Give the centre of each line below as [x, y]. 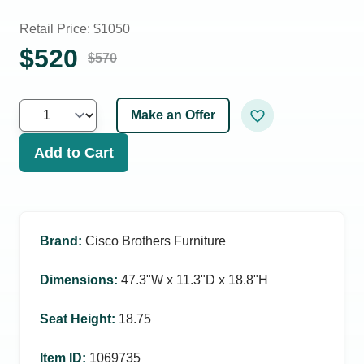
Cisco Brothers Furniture [156, 241]
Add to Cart [74, 153]
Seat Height [76, 319]
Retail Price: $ [60, 29]
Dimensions [77, 280]
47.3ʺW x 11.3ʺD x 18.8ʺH [195, 280]
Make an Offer [173, 115]
